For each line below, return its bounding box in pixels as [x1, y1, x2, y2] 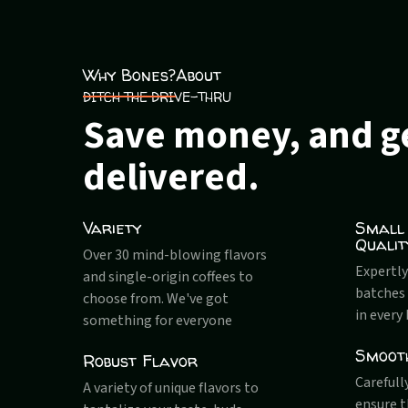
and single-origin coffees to [83, 267, 254, 288]
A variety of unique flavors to [83, 378, 260, 399]
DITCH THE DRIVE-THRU [83, 88, 232, 107]
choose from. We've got [83, 289, 229, 310]
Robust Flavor [83, 350, 199, 373]
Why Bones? [83, 64, 177, 87]
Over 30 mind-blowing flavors [83, 245, 268, 266]
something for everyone [83, 311, 233, 331]
